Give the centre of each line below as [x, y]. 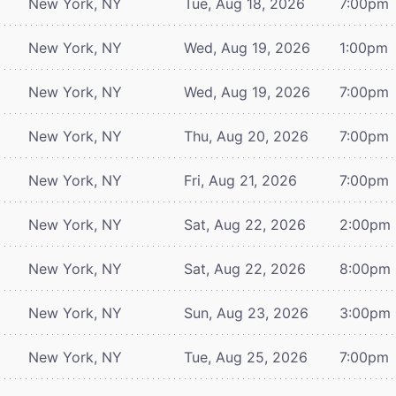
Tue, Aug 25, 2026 [246, 357]
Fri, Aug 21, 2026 [240, 180]
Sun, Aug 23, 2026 [246, 312]
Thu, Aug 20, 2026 [246, 136]
